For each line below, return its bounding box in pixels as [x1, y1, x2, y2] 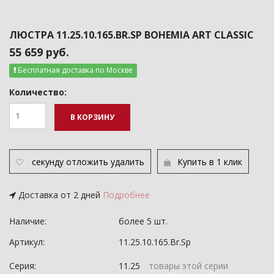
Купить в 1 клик [177, 156, 242, 168]
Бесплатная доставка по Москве [16, 65, 133, 75]
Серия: [9, 260, 36, 272]
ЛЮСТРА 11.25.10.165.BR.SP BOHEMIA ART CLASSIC [9, 28, 254, 42]
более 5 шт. [119, 215, 168, 227]
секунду [32, 156, 64, 168]
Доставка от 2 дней [16, 189, 103, 201]
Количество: [9, 86, 67, 98]
